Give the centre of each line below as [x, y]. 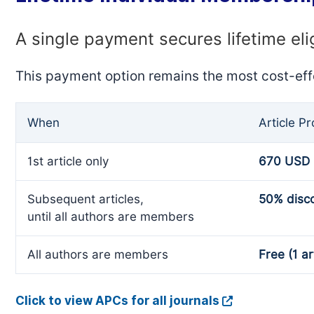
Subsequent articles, [86, 199]
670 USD [284, 161]
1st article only [68, 161]
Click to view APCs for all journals [117, 301]
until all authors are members [111, 217]
